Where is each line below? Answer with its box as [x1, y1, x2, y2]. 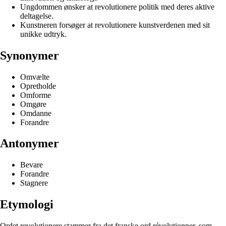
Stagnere [20, 179, 48, 188]
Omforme [20, 90, 51, 99]
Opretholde [20, 81, 56, 90]
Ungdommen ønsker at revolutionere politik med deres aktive [20, 2, 214, 11]
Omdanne [20, 108, 51, 118]
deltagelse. [20, 11, 53, 20]
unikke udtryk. [20, 29, 67, 38]
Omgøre [20, 99, 46, 108]
